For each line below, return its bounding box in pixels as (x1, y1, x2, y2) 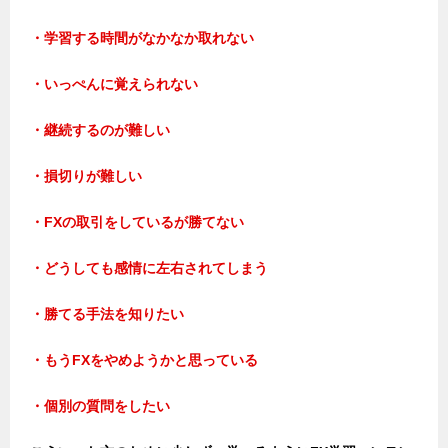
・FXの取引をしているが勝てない (30, 213, 244, 230)
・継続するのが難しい (30, 121, 170, 138)
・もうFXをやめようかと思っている (30, 351, 258, 368)
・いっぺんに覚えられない (30, 75, 198, 92)
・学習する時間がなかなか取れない (30, 29, 254, 46)
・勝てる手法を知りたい (30, 305, 184, 322)
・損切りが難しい (30, 167, 142, 184)
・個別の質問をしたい (30, 397, 170, 414)
